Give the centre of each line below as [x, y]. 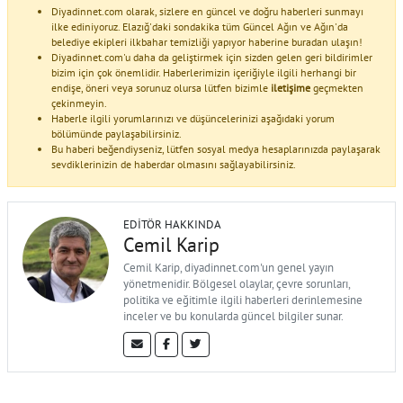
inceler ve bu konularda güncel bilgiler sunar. [233, 316]
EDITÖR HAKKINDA [172, 224]
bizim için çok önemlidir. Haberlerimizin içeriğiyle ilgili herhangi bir [204, 72]
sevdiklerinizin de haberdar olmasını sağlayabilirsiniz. [174, 164]
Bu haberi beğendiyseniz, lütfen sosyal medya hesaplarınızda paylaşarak [216, 148]
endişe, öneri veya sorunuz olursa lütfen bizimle [161, 87]
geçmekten [337, 87]
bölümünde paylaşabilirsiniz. [116, 133]
